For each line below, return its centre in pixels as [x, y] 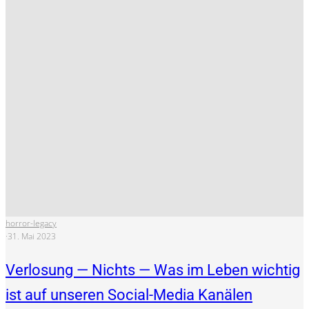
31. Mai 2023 [32, 237]
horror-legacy [31, 223]
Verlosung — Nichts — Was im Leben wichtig [153, 270]
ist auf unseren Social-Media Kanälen [129, 295]
